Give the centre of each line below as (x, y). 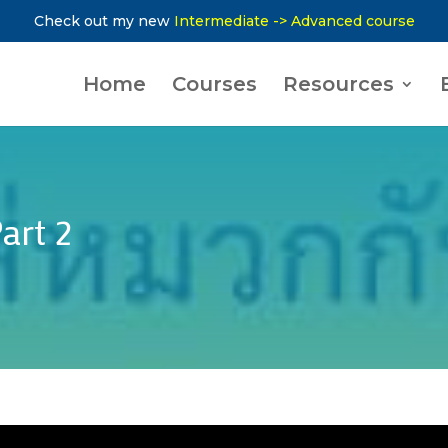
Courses (214, 84)
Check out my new (103, 21)
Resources (338, 84)
